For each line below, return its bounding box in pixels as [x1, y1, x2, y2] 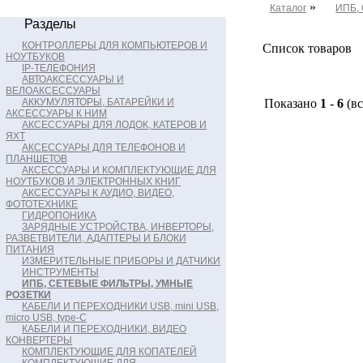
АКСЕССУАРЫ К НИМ [6, 108, 107, 119]
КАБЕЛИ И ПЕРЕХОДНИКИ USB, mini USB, [22, 301, 219, 312]
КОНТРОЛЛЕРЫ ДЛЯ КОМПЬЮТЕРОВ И [22, 40, 207, 51]
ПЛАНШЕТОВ [6, 153, 67, 164]
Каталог [270, 2, 306, 14]
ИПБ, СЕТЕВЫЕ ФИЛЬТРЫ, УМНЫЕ [22, 278, 193, 289]
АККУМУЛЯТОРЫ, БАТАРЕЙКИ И [22, 96, 174, 108]
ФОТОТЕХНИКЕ [6, 199, 78, 210]
